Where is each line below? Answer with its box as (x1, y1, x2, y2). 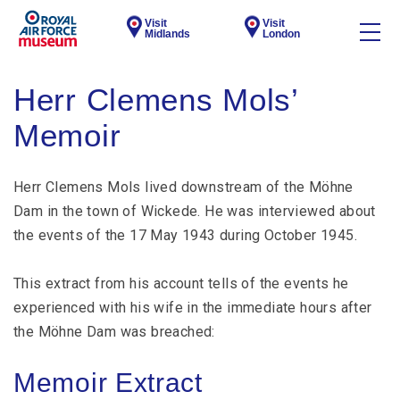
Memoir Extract (13, 368, 203, 397)
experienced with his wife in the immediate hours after (13, 299, 372, 316)
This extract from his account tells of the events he (13, 275, 349, 292)
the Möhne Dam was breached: (13, 323, 215, 340)
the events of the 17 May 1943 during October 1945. (13, 227, 357, 244)
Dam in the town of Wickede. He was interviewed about (13, 203, 376, 220)
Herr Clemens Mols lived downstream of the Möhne (13, 179, 354, 196)
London (262, 28, 301, 40)
